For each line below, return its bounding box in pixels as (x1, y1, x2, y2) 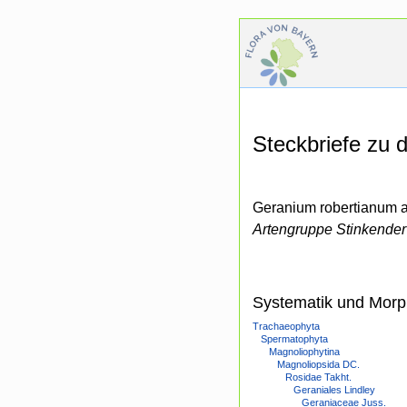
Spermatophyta (261, 333, 328, 345)
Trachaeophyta (253, 321, 320, 333)
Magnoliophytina (269, 346, 340, 358)
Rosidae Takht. (285, 372, 352, 383)
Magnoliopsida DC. (277, 359, 360, 371)
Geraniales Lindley (293, 384, 375, 396)
